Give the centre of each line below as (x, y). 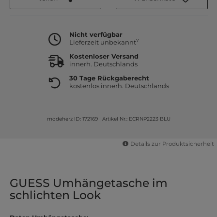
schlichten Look (55, 195)
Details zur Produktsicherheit (172, 144)
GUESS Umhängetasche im (88, 183)
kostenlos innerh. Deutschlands (119, 86)
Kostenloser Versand (104, 56)
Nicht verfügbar (96, 35)
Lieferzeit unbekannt (102, 42)
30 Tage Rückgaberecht (109, 78)
